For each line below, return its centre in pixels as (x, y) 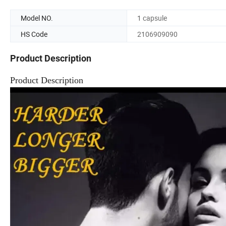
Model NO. (37, 18)
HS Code (34, 34)
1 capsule (152, 18)
